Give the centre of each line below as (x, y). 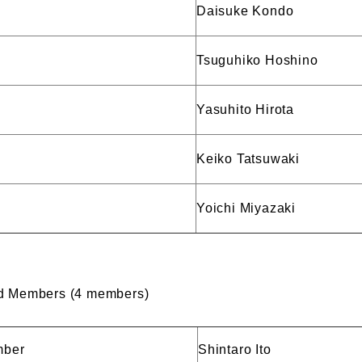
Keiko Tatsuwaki (248, 159)
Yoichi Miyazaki (246, 208)
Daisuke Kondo (245, 11)
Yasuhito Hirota (245, 109)
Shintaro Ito (235, 349)
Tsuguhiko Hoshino (257, 60)
